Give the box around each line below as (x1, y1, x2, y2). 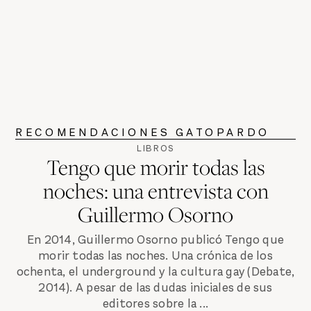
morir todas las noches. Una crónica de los (38, 248, 273, 264)
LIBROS (136, 142, 175, 154)
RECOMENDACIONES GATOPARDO (15, 124, 270, 140)
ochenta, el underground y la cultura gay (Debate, (16, 264, 295, 280)
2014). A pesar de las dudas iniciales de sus (38, 280, 273, 296)
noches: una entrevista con (42, 176, 269, 205)
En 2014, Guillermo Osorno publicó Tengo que (26, 232, 285, 249)
